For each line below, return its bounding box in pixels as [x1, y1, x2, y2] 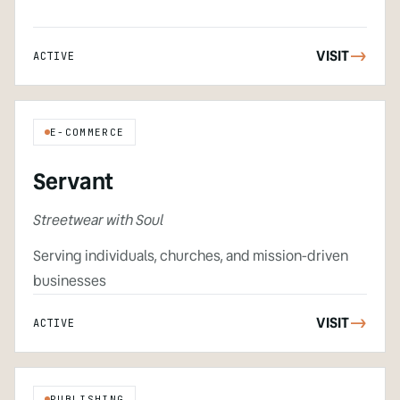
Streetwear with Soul [33, 210, 163, 231]
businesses [33, 271, 106, 292]
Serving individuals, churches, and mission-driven [33, 246, 348, 267]
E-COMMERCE [50, 126, 125, 139]
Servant [33, 165, 113, 199]
